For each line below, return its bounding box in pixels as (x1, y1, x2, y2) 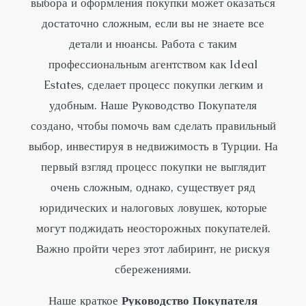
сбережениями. (115, 262, 191, 277)
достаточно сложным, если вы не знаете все (42, 16, 264, 31)
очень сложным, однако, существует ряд (51, 180, 255, 195)
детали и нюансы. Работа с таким (69, 36, 237, 51)
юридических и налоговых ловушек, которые (39, 200, 267, 215)
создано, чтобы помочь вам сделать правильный (30, 118, 276, 133)
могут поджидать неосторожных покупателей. (36, 221, 270, 236)
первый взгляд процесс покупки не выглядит (40, 159, 266, 174)
